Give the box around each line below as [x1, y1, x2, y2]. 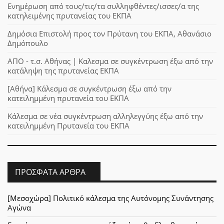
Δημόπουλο [7, 38, 48, 48]
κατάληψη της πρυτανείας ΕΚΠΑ [7, 65, 119, 76]
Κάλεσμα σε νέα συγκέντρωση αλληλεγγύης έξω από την [7, 111, 203, 121]
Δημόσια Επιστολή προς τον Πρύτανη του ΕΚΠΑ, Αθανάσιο [7, 28, 211, 39]
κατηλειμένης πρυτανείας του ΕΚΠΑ [7, 10, 131, 21]
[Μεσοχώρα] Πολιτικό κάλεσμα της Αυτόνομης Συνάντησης [7, 193, 213, 203]
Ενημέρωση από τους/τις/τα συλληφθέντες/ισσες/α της [7, 1, 199, 11]
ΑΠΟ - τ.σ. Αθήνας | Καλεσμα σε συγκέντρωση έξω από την [7, 56, 213, 66]
